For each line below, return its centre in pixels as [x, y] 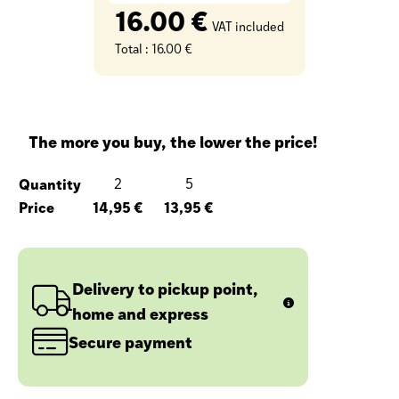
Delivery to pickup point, [165, 288]
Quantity [50, 183]
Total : [133, 48]
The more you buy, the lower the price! [173, 141]
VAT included [248, 26]
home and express [140, 313]
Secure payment [130, 341]
